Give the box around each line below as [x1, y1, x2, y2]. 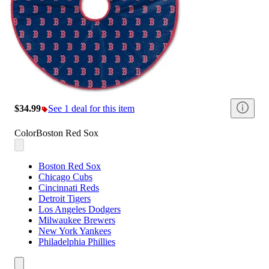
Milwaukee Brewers [38, 215, 115, 226]
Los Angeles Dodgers [38, 204, 121, 215]
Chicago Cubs [38, 172, 92, 183]
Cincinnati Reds [38, 183, 99, 193]
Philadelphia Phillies [38, 237, 115, 247]
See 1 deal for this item [48, 103, 134, 113]
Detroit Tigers [38, 193, 91, 204]
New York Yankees [38, 226, 111, 237]
